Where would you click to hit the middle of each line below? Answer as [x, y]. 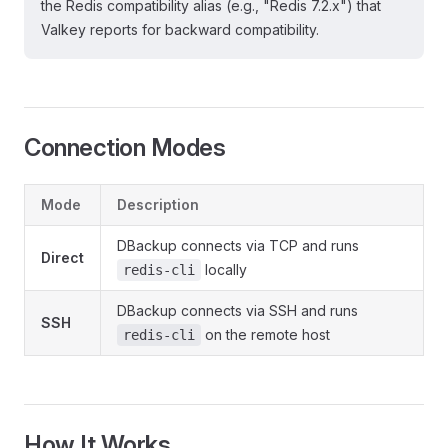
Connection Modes [125, 147]
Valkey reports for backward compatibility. [180, 29]
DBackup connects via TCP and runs [238, 245]
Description [158, 204]
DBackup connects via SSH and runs [237, 310]
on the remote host [265, 334]
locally [224, 269]
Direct [62, 257]
